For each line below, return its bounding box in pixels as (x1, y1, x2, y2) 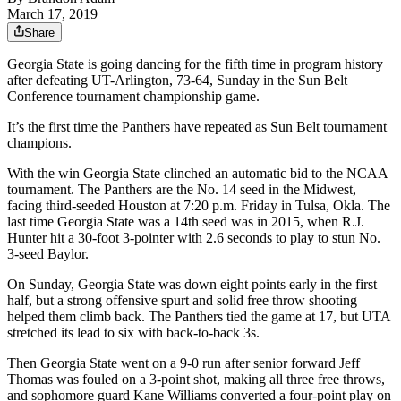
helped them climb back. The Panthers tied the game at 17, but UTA (7, 309, 390, 325)
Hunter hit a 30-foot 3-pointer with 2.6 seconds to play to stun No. (7, 230, 380, 246)
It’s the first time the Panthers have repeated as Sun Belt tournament (7, 119, 387, 135)
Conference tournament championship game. (7, 89, 260, 105)
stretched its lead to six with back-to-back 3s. (7, 325, 260, 341)
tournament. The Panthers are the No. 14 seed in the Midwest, (7, 182, 356, 198)
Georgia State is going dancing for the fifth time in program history (7, 56, 383, 73)
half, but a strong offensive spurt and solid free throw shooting (7, 293, 357, 309)
